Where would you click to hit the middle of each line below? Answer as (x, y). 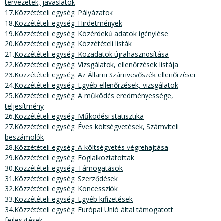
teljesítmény (24, 106)
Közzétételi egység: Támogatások (69, 168)
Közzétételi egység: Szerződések (66, 179)
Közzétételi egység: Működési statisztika (79, 116)
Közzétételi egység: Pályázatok (64, 13)
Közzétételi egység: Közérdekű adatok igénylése (91, 34)
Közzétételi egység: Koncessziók (66, 189)
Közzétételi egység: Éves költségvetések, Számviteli (96, 127)
